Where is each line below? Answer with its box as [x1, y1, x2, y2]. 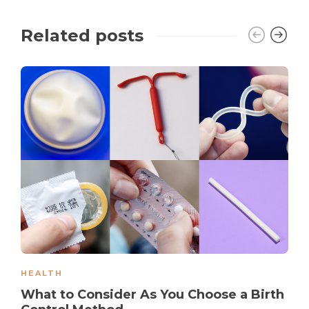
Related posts [21, 26, 143, 46]
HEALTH [21, 268, 63, 278]
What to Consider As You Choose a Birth [21, 286, 284, 302]
